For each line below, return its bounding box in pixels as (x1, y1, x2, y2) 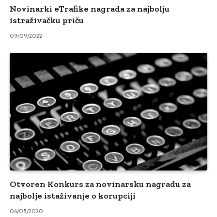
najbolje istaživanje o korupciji (10, 190, 136, 201)
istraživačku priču (10, 15, 84, 26)
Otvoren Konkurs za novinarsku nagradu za (10, 179, 191, 190)
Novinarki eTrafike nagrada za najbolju (10, 3, 170, 15)
